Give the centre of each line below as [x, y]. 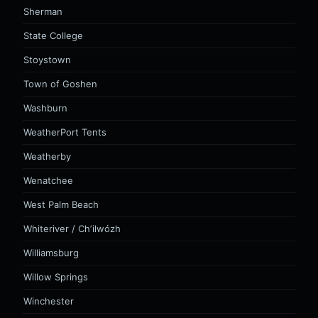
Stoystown [47, 60]
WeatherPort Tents [65, 132]
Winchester [49, 301]
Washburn [45, 108]
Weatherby [47, 156]
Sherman [43, 11]
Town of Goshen [60, 84]
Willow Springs [56, 277]
